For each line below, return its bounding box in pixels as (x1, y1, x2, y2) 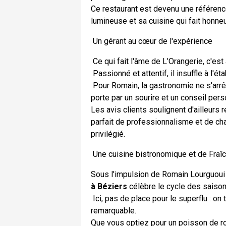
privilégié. (91, 129, 125, 139)
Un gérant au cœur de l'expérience (91, 36, 212, 46)
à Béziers (91, 181, 127, 191)
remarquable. (91, 205, 136, 215)
